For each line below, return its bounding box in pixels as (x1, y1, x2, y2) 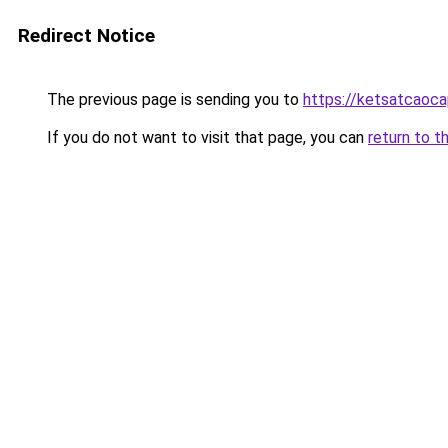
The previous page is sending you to (43, 90, 303, 109)
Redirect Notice (18, 24, 155, 47)
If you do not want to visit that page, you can (43, 128, 368, 147)
